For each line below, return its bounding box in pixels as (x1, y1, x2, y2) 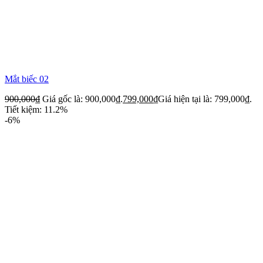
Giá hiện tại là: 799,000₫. (158, 93, 252, 104)
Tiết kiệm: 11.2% (5, 104, 68, 114)
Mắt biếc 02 (5, 73, 49, 84)
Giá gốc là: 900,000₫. (42, 93, 123, 104)
